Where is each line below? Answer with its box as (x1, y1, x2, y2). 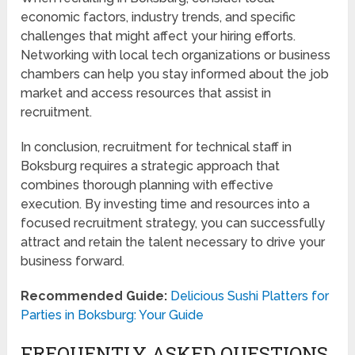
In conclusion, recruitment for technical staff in (21, 139, 292, 155)
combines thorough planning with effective (21, 177, 274, 193)
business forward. (21, 254, 125, 269)
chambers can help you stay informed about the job (21, 67, 330, 82)
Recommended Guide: (21, 288, 168, 304)
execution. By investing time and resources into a (21, 197, 311, 212)
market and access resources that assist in (21, 86, 272, 101)
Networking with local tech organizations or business (21, 48, 331, 63)
